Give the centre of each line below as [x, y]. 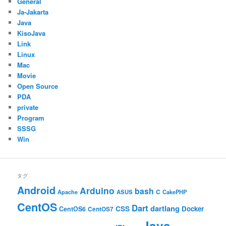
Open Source [38, 86]
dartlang [165, 208]
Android [37, 190]
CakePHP [175, 192]
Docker [193, 208]
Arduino [97, 190]
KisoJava [32, 33]
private [28, 107]
